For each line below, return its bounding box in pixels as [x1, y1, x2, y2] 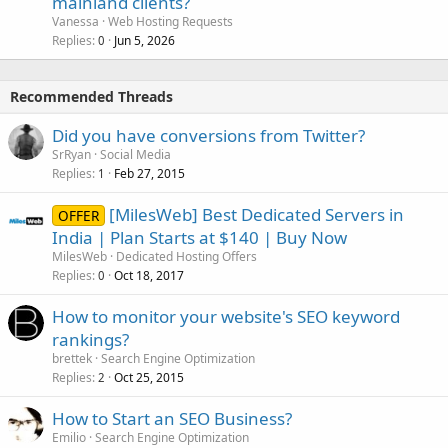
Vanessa [52, 13, 99, 31]
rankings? [52, 328, 129, 352]
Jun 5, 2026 [114, 32, 175, 50]
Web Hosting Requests [108, 13, 233, 31]
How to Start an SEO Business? [52, 407, 292, 431]
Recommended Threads [10, 87, 173, 107]
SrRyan [52, 146, 91, 164]
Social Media [100, 146, 171, 164]
